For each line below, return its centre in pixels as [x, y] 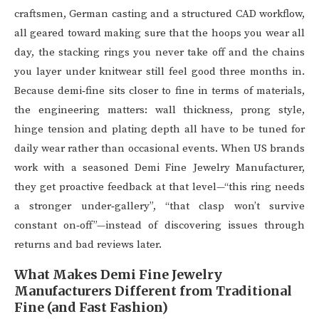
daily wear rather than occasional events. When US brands [159, 149]
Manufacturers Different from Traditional [153, 291]
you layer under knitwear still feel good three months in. [159, 72]
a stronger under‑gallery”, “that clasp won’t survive [159, 206]
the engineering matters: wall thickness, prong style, [159, 110]
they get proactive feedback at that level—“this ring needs [159, 187]
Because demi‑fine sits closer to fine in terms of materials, [159, 91]
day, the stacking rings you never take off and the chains [159, 53]
